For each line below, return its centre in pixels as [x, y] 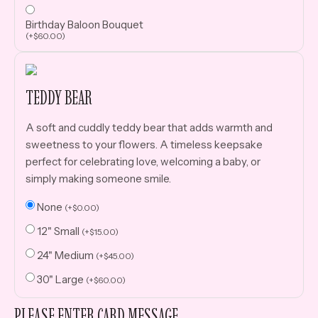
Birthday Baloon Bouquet [84, 24]
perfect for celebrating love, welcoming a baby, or [143, 161]
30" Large [61, 279]
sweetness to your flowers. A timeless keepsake [144, 144]
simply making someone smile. [98, 178]
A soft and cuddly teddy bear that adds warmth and [149, 127]
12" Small [59, 231]
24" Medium [66, 255]
